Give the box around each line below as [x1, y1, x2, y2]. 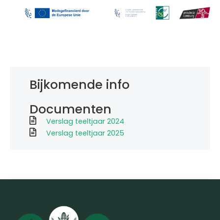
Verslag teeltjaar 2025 [46, 128, 124, 138]
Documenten [29, 100, 111, 118]
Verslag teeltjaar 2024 [46, 116, 124, 126]
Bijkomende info [29, 76, 130, 94]
